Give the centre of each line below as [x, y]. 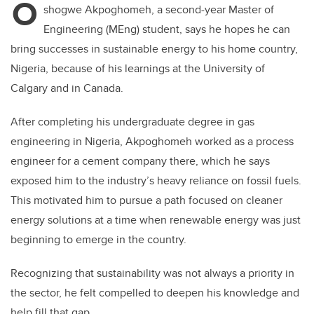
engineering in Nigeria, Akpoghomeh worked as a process [152, 142]
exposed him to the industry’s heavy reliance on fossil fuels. [156, 181]
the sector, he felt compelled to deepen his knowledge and [155, 293]
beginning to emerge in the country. [98, 240]
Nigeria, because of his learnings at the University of [138, 69]
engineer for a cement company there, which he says [140, 161]
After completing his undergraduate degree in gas [132, 122]
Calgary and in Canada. [67, 88]
